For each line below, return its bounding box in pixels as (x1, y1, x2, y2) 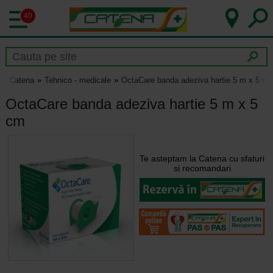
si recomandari (173, 163, 231, 174)
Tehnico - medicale (44, 76, 111, 85)
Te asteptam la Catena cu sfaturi (140, 154, 265, 164)
